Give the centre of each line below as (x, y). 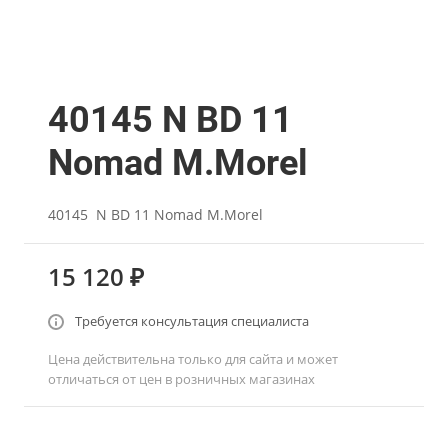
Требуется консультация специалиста (192, 321)
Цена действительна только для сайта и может (193, 359)
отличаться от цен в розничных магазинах (181, 379)
